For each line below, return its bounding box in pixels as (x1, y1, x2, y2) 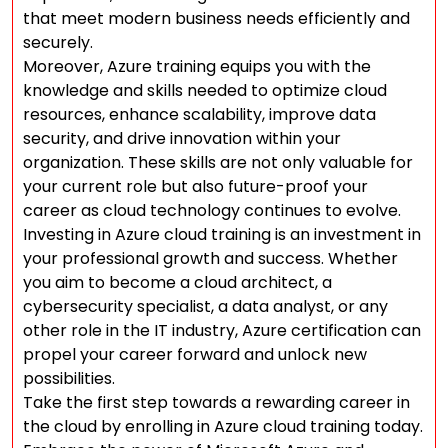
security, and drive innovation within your (23, 127, 341, 150)
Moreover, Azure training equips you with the (23, 55, 371, 78)
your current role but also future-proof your (23, 175, 368, 198)
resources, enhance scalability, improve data (23, 103, 376, 126)
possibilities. (23, 367, 115, 390)
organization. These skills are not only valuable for (23, 151, 413, 174)
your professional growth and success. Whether (23, 247, 398, 270)
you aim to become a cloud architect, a (23, 271, 332, 294)
